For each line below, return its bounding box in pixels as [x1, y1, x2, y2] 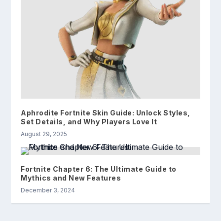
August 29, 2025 [21, 130, 68, 138]
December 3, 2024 [21, 186, 75, 194]
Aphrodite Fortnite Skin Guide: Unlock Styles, [21, 109, 190, 117]
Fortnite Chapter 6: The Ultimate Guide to [21, 165, 177, 174]
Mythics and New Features [21, 174, 121, 183]
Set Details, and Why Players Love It [21, 117, 157, 126]
